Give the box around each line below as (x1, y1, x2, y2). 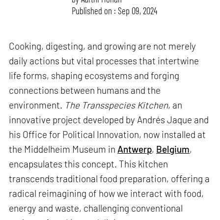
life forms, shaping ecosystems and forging (9, 70, 180, 82)
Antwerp (117, 143, 152, 155)
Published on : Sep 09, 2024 (72, 4, 158, 16)
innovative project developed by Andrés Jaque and (9, 114, 209, 126)
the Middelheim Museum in (9, 143, 118, 155)
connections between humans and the (9, 84, 161, 96)
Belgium (156, 143, 190, 155)
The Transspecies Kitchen (64, 99, 168, 111)
